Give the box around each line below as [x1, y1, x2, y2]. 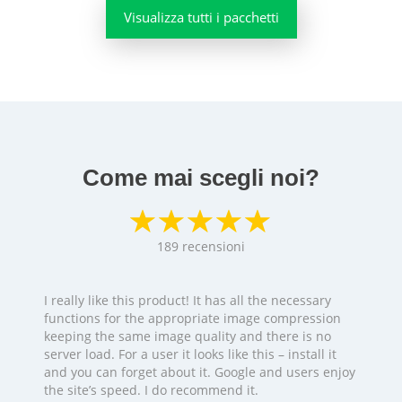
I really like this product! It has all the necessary [44, 291, 331, 309]
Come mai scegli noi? [83, 163, 319, 191]
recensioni [182, 237, 245, 255]
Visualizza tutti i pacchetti [123, 7, 279, 26]
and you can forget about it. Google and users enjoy [44, 363, 355, 380]
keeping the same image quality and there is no [44, 327, 331, 345]
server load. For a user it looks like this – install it [44, 345, 336, 363]
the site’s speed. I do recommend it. [44, 380, 258, 398]
